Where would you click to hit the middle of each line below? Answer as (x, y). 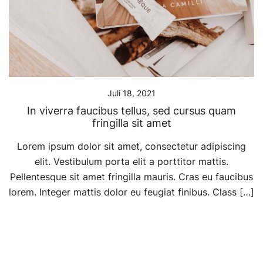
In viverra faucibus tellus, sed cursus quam (131, 111)
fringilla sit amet (131, 123)
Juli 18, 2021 (131, 93)
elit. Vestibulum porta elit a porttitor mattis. (131, 162)
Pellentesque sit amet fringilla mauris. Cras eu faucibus (131, 177)
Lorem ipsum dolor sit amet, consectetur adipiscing (131, 146)
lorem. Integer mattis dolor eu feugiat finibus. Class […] (131, 192)
